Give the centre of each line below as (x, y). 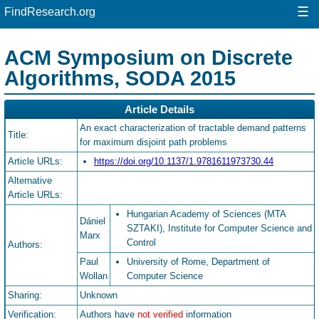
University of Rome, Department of (198, 262)
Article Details (159, 110)
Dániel (93, 221)
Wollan (94, 276)
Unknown (99, 296)
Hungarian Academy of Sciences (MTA (206, 214)
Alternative (30, 181)
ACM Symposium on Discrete (148, 57)
